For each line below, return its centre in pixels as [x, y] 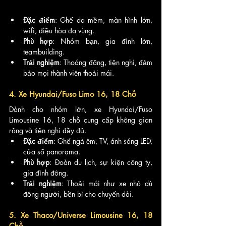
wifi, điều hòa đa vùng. [59, 30]
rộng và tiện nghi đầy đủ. [48, 130]
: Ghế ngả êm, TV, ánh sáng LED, [103, 141]
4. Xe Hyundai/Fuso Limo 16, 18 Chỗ [73, 94]
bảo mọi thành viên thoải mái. [69, 73]
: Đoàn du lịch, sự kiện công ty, [101, 162]
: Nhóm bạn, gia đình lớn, [102, 41]
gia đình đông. [46, 173]
